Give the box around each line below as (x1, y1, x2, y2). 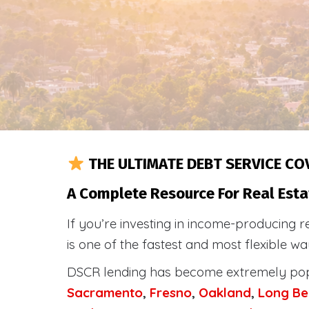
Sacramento (67, 284, 143, 301)
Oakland (199, 284, 251, 301)
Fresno (150, 284, 192, 301)
